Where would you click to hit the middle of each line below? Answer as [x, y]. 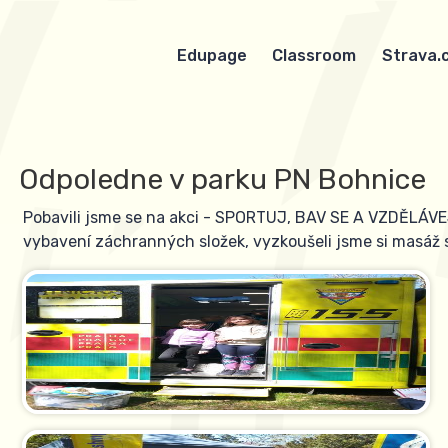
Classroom [314, 55]
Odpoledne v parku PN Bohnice [223, 178]
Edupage [211, 55]
